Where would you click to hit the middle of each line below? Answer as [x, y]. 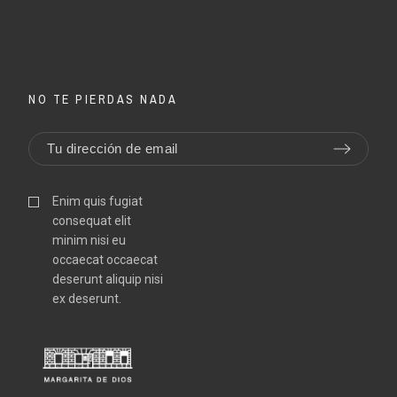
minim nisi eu [90, 240]
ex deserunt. [87, 298]
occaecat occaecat [105, 259]
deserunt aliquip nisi [108, 279]
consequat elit [92, 220]
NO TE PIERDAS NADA [103, 99]
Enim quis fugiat [98, 201]
